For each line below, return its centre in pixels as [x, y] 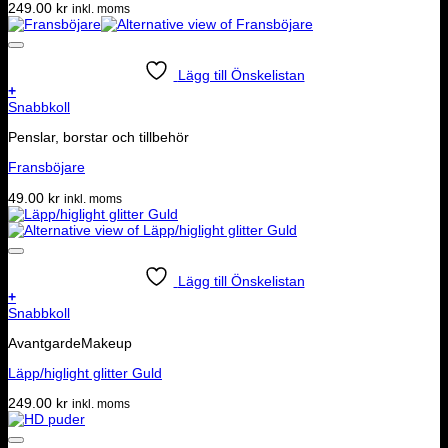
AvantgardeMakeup [70, 342]
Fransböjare [46, 167]
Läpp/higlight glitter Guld [85, 373]
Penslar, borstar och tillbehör [98, 137]
